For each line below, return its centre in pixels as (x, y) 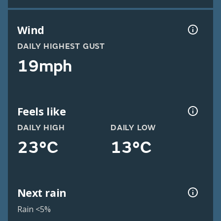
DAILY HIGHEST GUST (61, 47)
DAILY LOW (133, 128)
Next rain (42, 192)
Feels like (41, 111)
